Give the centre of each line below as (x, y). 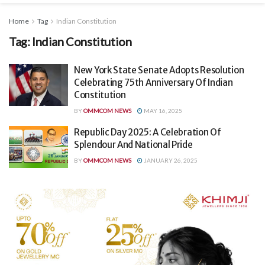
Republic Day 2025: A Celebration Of (148, 132)
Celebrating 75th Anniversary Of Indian (153, 82)
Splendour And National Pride (133, 144)
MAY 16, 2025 (162, 110)
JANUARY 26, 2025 (170, 160)
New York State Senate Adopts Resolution (159, 70)
